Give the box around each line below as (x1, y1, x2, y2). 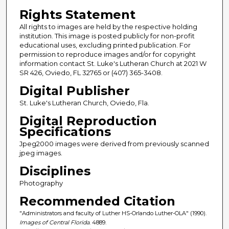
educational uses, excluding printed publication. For (19, 41, 191, 50)
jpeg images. (19, 149, 62, 157)
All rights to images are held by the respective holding (19, 22, 197, 31)
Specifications (19, 124, 111, 140)
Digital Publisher (19, 83, 130, 99)
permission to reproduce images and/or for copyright (19, 50, 196, 59)
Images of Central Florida (19, 219, 89, 226)
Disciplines (19, 164, 90, 179)
